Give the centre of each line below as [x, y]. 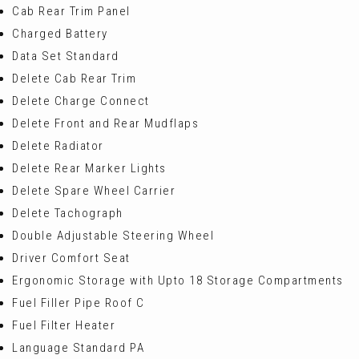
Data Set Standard [66, 56]
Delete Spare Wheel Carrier [94, 191]
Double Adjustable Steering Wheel [113, 236]
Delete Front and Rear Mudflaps [105, 123]
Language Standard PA [78, 348]
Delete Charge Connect [81, 101]
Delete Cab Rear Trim [74, 79]
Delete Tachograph [68, 213]
